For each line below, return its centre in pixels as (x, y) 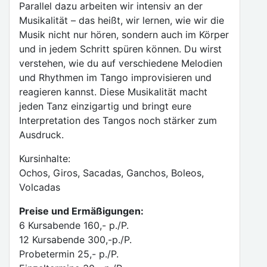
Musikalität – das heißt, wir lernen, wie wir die (122, 20)
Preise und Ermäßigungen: (81, 211)
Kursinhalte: (45, 159)
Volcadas (40, 187)
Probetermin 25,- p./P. (69, 254)
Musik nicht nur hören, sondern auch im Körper (124, 35)
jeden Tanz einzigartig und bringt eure (105, 106)
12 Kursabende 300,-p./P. (75, 240)
